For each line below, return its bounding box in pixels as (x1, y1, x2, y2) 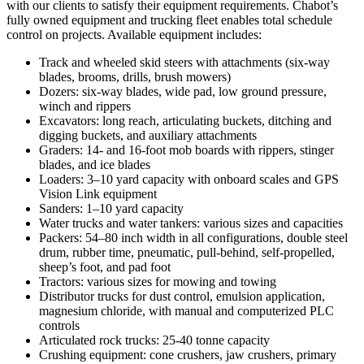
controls (39, 318, 80, 332)
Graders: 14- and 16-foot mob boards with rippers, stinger (39, 142, 334, 157)
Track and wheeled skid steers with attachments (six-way (39, 54, 330, 69)
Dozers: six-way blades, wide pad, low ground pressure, (39, 84, 327, 98)
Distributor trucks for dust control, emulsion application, (39, 288, 325, 303)
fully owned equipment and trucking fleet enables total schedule (6, 12, 332, 27)
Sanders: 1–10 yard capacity (39, 201, 184, 215)
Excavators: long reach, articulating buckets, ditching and (39, 113, 331, 128)
